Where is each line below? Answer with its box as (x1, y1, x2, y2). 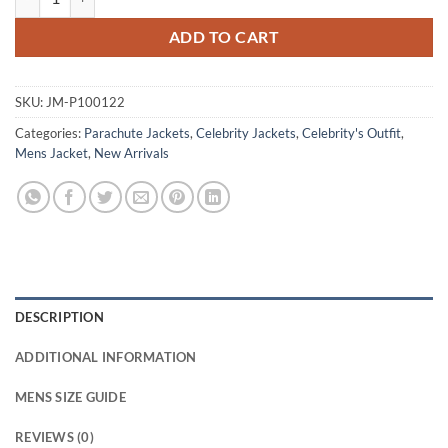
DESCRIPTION (15, 308, 104, 325)
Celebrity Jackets (196, 124, 296, 141)
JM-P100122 (46, 93, 125, 110)
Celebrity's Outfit (302, 124, 401, 141)
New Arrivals (94, 144, 169, 161)
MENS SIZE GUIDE (15, 388, 126, 405)
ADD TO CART (168, 27, 280, 46)
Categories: (15, 124, 84, 141)
